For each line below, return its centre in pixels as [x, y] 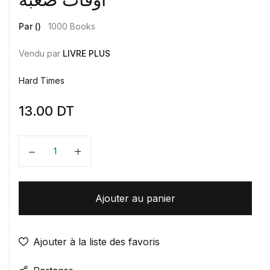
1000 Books [72, 26]
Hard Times [42, 80]
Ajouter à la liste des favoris [96, 241]
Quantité [47, 158]
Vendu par [39, 53]
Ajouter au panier [135, 198]
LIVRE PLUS [86, 53]
